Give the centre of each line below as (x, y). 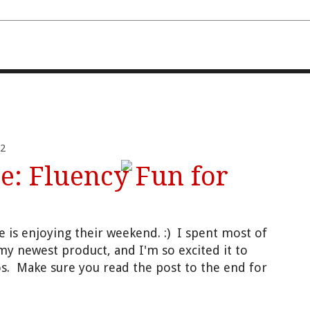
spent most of (225, 233)
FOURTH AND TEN (155, 115)
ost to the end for (215, 268)
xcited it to (217, 250)
